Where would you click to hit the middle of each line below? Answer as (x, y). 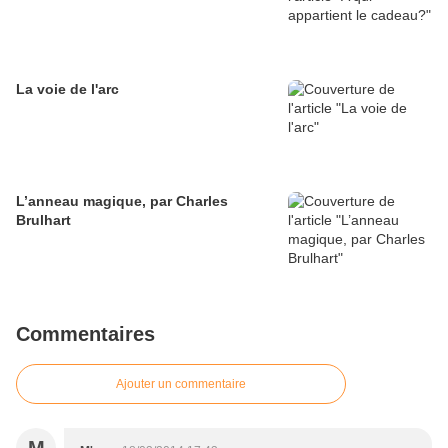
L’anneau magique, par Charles (122, 201)
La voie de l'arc (67, 89)
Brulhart (43, 220)
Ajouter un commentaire (181, 384)
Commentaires (85, 334)
